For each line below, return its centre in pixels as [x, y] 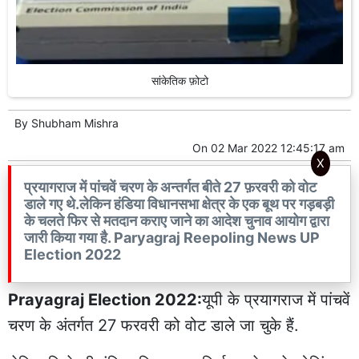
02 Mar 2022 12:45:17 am [278, 148]
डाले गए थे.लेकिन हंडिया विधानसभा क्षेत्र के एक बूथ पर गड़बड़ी [179, 204]
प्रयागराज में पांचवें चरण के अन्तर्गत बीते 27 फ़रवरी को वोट [170, 188]
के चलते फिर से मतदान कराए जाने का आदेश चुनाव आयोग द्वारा [177, 221]
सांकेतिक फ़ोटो [179, 81]
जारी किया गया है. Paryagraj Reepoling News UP [172, 238]
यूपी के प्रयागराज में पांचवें [276, 300]
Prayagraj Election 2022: [105, 300]
